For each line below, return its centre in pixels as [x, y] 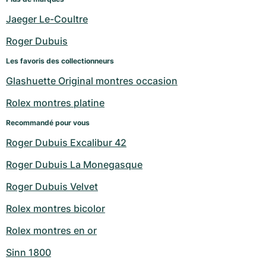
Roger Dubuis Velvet [52, 187]
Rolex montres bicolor [56, 209]
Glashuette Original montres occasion [92, 81]
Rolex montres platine [55, 103]
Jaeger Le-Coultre [47, 19]
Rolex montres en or [51, 231]
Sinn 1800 [28, 253]
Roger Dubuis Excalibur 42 [66, 143]
